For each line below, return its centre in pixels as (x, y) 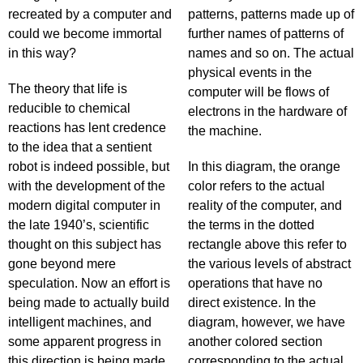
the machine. (225, 131)
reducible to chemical (69, 108)
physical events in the (250, 73)
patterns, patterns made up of (271, 14)
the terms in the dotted (251, 225)
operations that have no (255, 283)
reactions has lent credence (87, 128)
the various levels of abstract (269, 264)
